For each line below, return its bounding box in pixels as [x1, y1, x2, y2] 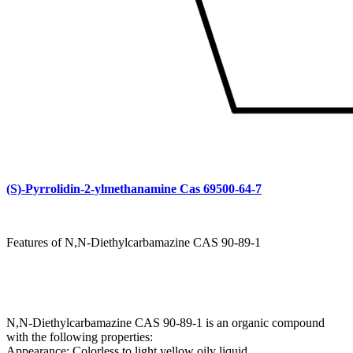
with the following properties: [6, 329, 153, 344]
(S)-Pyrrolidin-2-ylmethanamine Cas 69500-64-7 [6, 181, 262, 195]
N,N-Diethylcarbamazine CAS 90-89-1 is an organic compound [6, 315, 325, 329]
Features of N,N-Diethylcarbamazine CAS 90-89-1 [6, 235, 261, 249]
